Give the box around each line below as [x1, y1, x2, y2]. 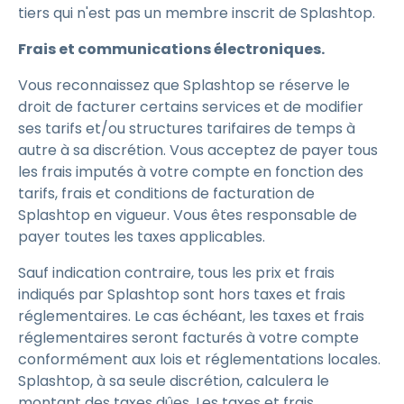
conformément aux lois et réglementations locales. [18, 349, 384, 370]
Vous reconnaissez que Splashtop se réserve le [18, 75, 350, 96]
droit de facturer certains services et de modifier [18, 96, 363, 117]
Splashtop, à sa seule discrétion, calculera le [18, 371, 329, 391]
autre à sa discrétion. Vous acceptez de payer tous [18, 140, 378, 161]
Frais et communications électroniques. [18, 39, 325, 60]
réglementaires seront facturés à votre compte [18, 327, 359, 348]
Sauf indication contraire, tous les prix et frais [18, 262, 335, 283]
